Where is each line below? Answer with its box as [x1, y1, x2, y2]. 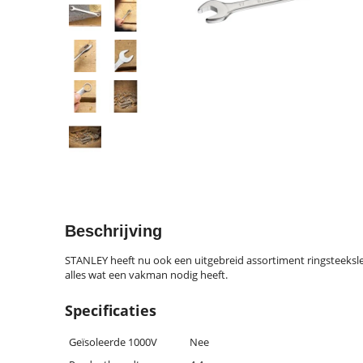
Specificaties [65, 301, 156, 320]
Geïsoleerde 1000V [69, 335, 157, 349]
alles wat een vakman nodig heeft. [65, 267, 228, 282]
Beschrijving [65, 222, 162, 240]
